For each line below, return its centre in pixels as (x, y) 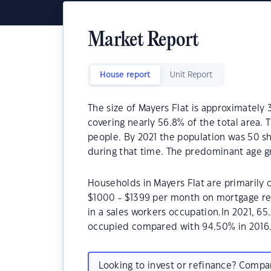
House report (125, 75)
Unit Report (191, 75)
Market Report (143, 41)
